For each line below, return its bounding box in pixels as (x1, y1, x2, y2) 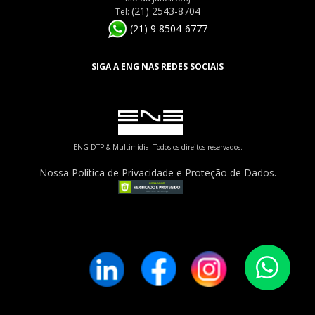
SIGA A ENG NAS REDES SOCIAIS (91, 60, 224, 72)
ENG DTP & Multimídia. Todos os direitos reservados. (72, 141, 243, 152)
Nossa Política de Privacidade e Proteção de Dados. (39, 165, 276, 179)
